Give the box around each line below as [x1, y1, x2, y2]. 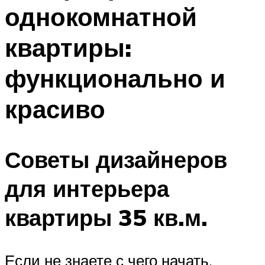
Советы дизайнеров [5, 144, 227, 174]
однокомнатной [5, 1, 197, 33]
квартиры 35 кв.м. [5, 202, 208, 232]
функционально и [5, 63, 225, 94]
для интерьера [5, 173, 169, 203]
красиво [5, 93, 105, 125]
